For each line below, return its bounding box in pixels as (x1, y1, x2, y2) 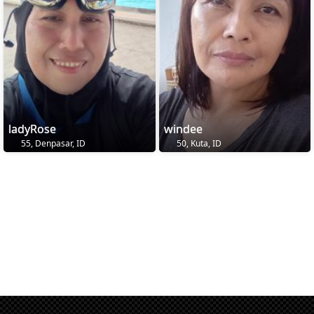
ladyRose (8, 121, 56, 137)
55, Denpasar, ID (19, 137, 86, 150)
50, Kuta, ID (174, 137, 221, 150)
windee (163, 121, 203, 137)
